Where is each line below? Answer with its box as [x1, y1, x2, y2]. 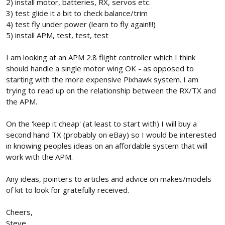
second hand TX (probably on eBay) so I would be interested [6, 130, 216, 140]
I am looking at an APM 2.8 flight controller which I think [6, 52, 195, 63]
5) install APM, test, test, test [6, 30, 108, 41]
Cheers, [6, 207, 33, 217]
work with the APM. [6, 152, 73, 162]
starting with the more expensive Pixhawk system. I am [6, 74, 198, 85]
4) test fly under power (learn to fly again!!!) [6, 19, 156, 30]
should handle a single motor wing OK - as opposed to [6, 63, 194, 74]
